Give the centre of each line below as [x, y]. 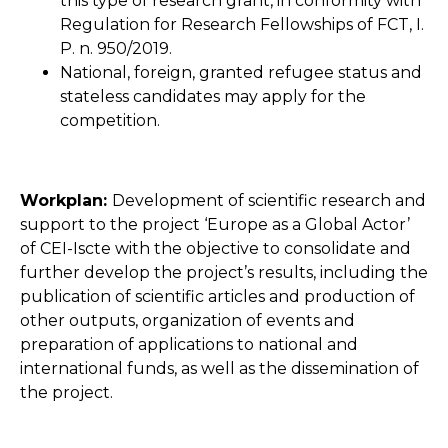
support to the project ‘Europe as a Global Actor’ [215, 224]
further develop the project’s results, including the [224, 272]
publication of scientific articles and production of [217, 296]
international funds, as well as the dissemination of [219, 368]
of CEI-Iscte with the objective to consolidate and [215, 248]
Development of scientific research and [269, 200]
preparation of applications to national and [189, 344]
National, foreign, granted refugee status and [241, 72]
